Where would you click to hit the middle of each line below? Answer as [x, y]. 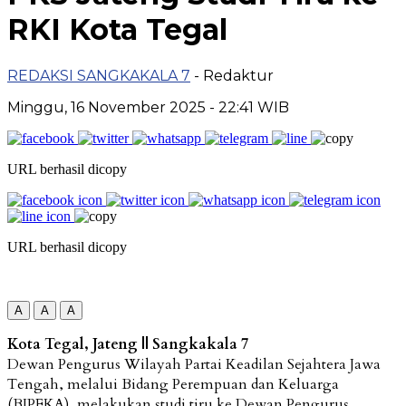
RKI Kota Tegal [117, 30]
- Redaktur [234, 75]
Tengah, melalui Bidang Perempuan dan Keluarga [173, 384]
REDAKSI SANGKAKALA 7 [99, 75]
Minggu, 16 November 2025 [108, 107]
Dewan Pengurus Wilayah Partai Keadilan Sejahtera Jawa [194, 364]
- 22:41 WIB [249, 107]
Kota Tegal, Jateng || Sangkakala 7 [128, 344]
